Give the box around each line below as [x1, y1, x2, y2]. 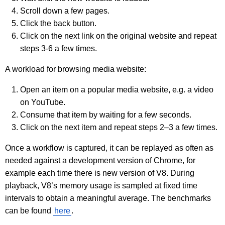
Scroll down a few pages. [20, 7, 109, 16]
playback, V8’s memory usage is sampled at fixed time [5, 181, 197, 190]
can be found [5, 206, 53, 215]
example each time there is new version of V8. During [5, 169, 194, 178]
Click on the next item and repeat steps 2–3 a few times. [20, 123, 217, 132]
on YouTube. [20, 98, 65, 107]
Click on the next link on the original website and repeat [20, 32, 216, 41]
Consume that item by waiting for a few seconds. [20, 110, 191, 120]
